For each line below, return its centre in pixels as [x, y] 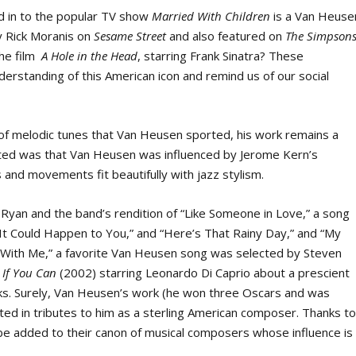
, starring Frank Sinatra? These [221, 56]
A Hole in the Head [90, 56]
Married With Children [211, 16]
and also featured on [226, 36]
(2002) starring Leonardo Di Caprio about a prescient [203, 273]
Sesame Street [130, 36]
